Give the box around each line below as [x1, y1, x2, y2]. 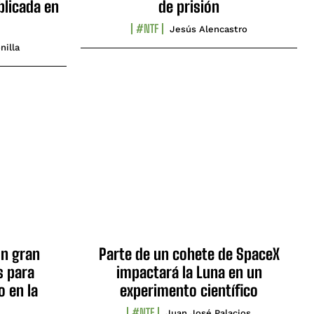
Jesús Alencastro [169, 23, 247, 34]
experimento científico [120, 281, 258, 301]
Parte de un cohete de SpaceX [98, 245, 280, 264]
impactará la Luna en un [116, 263, 262, 282]
